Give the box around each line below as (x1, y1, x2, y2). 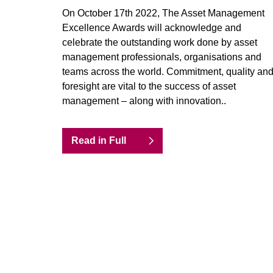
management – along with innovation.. (62, 96, 226, 106)
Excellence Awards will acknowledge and (62, 23, 241, 33)
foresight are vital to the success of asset (62, 81, 236, 91)
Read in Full (71, 135, 126, 146)
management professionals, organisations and (62, 52, 261, 62)
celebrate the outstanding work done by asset (62, 37, 257, 48)
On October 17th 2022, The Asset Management (62, 8, 264, 18)
